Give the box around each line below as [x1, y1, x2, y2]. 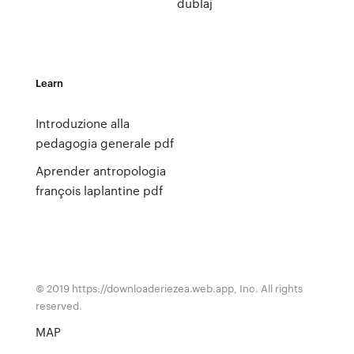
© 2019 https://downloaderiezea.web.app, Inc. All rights [35, 281, 303, 296]
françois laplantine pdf [35, 182, 163, 199]
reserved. [35, 298, 82, 313]
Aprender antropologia [35, 162, 166, 179]
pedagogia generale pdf [35, 134, 174, 152]
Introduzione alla [35, 115, 130, 132]
